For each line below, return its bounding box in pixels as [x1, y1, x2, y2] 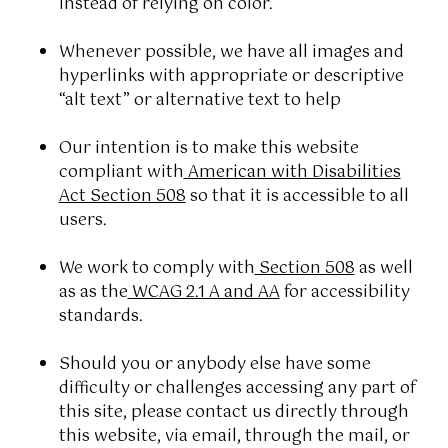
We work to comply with [58, 254, 255, 282]
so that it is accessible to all [185, 182, 409, 210]
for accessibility [279, 278, 410, 306]
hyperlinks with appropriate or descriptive [58, 62, 404, 90]
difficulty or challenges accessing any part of [58, 374, 416, 402]
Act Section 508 [58, 182, 186, 210]
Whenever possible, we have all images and [58, 38, 404, 66]
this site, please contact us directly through [58, 398, 409, 426]
